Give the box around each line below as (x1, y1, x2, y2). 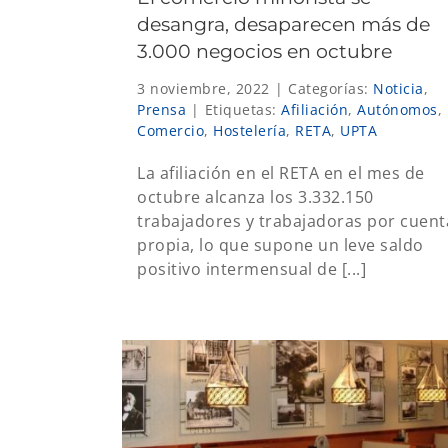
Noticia (373, 78, 424, 98)
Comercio (137, 120, 204, 140)
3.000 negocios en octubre (137, 39, 392, 63)
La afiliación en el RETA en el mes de (137, 161, 425, 184)
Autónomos (357, 99, 438, 119)
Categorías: (288, 78, 373, 98)
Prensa (137, 99, 186, 119)
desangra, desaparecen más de (137, 12, 430, 36)
